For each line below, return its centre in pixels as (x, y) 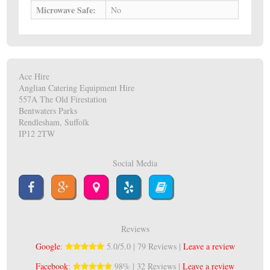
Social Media (135, 163)
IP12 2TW (37, 134)
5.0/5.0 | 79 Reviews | (143, 246)
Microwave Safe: (66, 10)
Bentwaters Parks (48, 111)
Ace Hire (34, 77)
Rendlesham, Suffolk (54, 122)
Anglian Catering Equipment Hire (77, 88)
